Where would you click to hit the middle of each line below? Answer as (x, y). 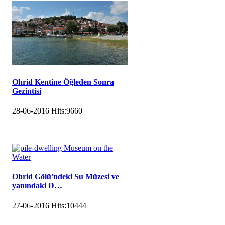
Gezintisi (27, 91)
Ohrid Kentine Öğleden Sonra (63, 82)
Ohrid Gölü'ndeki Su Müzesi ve (66, 177)
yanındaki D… (37, 186)
